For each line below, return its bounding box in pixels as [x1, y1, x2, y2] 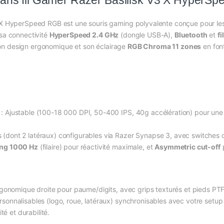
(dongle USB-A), [118, 30, 174, 39]
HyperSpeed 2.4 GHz [49, 30, 119, 39]
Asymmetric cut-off [154, 142, 220, 151]
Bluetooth [174, 30, 207, 39]
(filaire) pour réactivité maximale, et [37, 142, 155, 151]
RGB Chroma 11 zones [127, 42, 201, 51]
